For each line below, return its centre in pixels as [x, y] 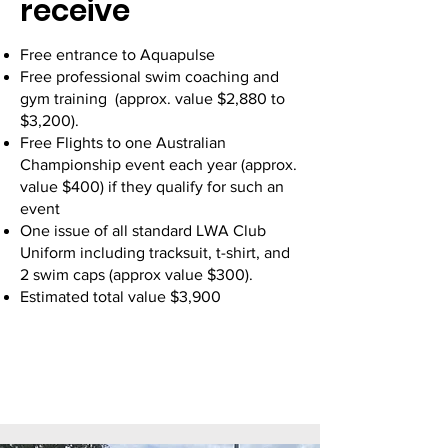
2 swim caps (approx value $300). [136, 274]
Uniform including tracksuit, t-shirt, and [155, 252]
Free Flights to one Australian [123, 142]
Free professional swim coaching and [149, 76]
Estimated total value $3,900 [120, 296]
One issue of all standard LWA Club [143, 230]
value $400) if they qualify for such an [152, 186]
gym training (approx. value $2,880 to [152, 98]
